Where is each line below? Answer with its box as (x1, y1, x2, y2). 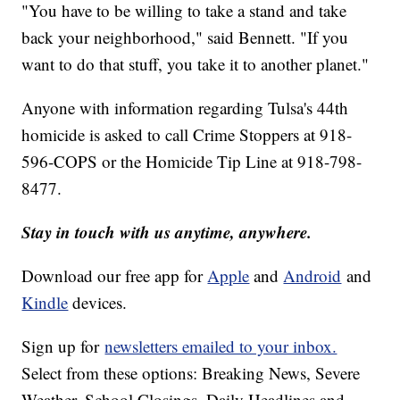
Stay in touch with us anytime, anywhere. (21, 219, 312, 244)
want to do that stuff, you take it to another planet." (21, 52, 370, 75)
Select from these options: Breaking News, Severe (21, 361, 361, 384)
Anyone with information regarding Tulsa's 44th (21, 96, 349, 119)
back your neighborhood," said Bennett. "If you (21, 25, 349, 48)
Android (283, 263, 342, 287)
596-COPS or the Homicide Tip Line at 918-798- (21, 149, 362, 172)
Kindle (21, 290, 69, 313)
